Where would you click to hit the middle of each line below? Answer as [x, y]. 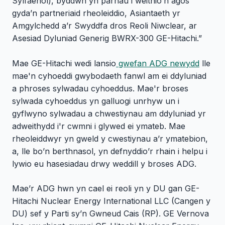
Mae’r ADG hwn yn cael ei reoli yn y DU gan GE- [106, 189]
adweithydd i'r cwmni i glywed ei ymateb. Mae [99, 126]
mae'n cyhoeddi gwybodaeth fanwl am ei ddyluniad [109, 76]
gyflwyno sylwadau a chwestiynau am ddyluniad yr [109, 114]
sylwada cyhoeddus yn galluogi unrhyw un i [96, 101]
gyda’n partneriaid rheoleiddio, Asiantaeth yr [96, 13]
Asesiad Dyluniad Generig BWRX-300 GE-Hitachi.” [107, 38]
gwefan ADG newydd [158, 64]
